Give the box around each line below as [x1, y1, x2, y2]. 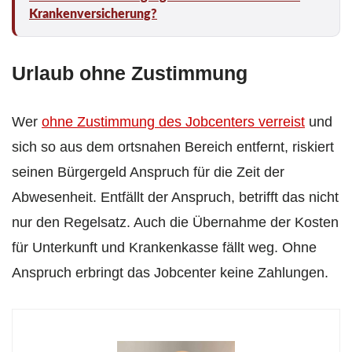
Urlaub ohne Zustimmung [12, 62, 247, 85]
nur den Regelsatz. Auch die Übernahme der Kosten [12, 214, 339, 231]
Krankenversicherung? [29, 8, 157, 21]
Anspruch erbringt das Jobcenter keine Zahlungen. [12, 265, 328, 281]
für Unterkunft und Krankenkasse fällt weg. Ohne [12, 240, 317, 256]
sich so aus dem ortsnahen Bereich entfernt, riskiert [12, 139, 334, 156]
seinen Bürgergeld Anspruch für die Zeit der [12, 164, 284, 181]
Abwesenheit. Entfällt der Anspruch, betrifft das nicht [12, 189, 339, 206]
